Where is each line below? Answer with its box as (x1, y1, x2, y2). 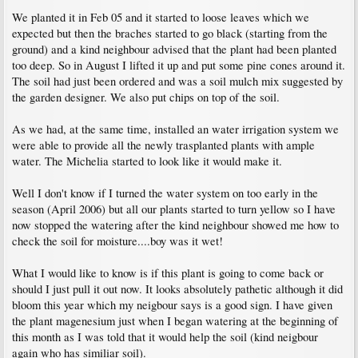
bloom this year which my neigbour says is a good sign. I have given (12, 297, 332, 312)
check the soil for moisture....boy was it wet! (12, 233, 223, 249)
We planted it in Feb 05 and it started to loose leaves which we (12, 10, 309, 25)
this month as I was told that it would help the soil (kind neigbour (12, 329, 318, 344)
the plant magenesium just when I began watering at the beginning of (12, 313, 338, 328)
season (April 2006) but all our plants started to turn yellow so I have (12, 201, 336, 217)
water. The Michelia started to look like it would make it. (12, 153, 282, 169)
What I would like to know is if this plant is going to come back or (12, 265, 324, 280)
